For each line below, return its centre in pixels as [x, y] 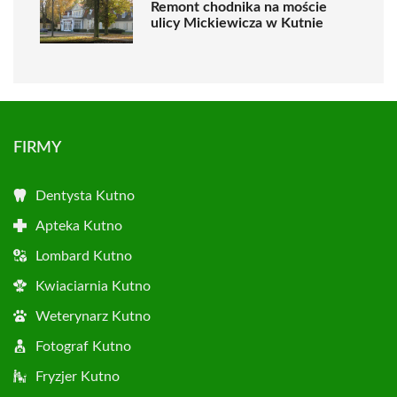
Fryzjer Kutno [78, 377]
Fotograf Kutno [83, 346]
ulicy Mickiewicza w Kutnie [237, 23]
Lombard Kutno [84, 256]
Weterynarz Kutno [93, 316]
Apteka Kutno [79, 226]
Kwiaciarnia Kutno [93, 286]
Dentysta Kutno [85, 196]
